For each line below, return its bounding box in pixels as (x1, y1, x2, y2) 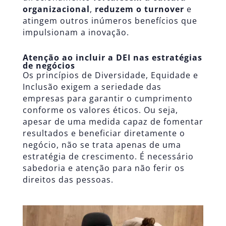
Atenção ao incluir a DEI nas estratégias (22, 52, 202, 64)
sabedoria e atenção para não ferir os (22, 162, 185, 174)
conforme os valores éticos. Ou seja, (22, 104, 178, 116)
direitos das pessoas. (22, 174, 114, 186)
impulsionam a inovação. (22, 27, 129, 38)
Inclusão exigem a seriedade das (22, 81, 161, 93)
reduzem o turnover (94, 4, 187, 15)
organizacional (22, 4, 90, 15)
